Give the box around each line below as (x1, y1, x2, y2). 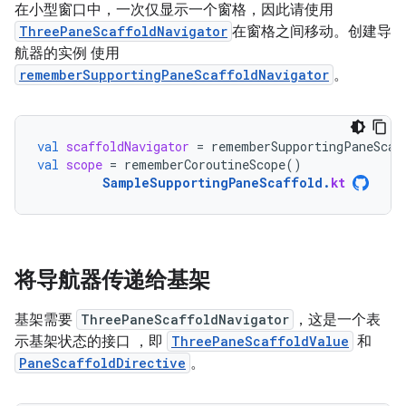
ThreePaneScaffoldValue (171, 332, 349, 350)
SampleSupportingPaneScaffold (102, 173, 323, 191)
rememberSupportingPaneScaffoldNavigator (19, 65, 329, 83)
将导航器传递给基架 (14, 266, 210, 294)
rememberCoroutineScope (124, 155, 285, 173)
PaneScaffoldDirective (19, 353, 186, 372)
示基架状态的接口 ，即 (14, 332, 167, 351)
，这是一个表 (294, 310, 381, 329)
